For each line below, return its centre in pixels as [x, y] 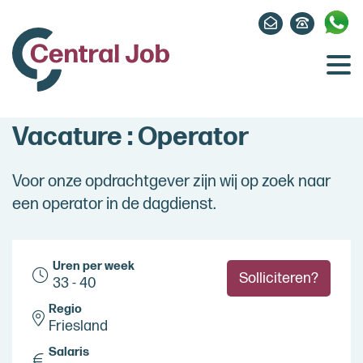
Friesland [78, 326]
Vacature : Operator [130, 137]
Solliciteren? [279, 278]
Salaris [69, 352]
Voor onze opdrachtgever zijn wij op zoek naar [171, 181]
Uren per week [94, 266]
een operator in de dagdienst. [116, 204]
